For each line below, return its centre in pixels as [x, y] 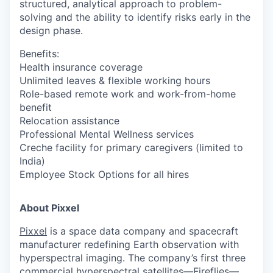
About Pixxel [49, 208]
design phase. [51, 30]
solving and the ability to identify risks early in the [135, 17]
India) [32, 161]
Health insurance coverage [81, 67]
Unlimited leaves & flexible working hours [115, 80]
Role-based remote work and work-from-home [128, 94]
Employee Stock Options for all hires [104, 174]
